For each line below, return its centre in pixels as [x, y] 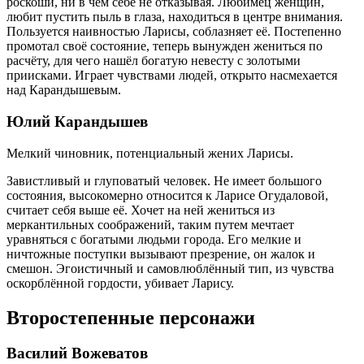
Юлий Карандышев [77, 121]
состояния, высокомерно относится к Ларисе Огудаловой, [167, 195]
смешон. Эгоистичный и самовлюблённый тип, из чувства [170, 268]
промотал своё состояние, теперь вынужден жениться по [165, 46]
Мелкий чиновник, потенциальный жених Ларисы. [150, 153]
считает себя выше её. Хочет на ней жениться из [141, 210]
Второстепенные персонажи [131, 317]
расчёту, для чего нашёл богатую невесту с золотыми [154, 61]
